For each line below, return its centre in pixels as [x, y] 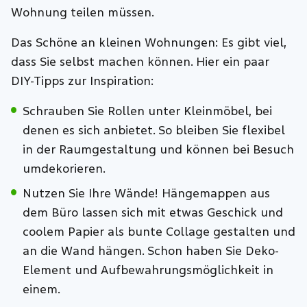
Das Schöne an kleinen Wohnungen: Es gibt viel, [149, 42]
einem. [41, 289]
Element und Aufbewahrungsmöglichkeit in [148, 270]
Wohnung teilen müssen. [83, 12]
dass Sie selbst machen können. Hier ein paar [140, 62]
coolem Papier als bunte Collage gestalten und [159, 232]
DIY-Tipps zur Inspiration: [83, 81]
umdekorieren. [64, 169]
